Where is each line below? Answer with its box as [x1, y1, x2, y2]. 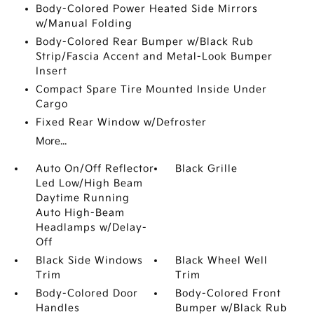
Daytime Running [35, 192, 130, 204]
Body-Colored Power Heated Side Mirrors [35, 3, 258, 15]
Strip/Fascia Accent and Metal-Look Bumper [35, 50, 273, 62]
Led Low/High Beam [35, 177, 143, 189]
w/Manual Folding [35, 18, 132, 29]
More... [35, 135, 67, 147]
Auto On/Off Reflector [35, 163, 154, 175]
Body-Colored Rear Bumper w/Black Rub [35, 36, 254, 48]
